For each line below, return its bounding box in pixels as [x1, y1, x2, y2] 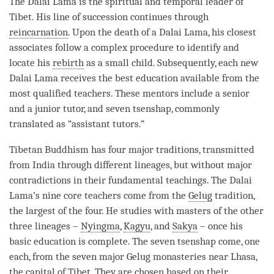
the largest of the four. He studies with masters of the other [9, 204, 264, 217]
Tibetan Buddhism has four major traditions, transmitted [9, 143, 254, 155]
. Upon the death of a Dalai [68, 26, 184, 38]
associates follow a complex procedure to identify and [9, 41, 239, 53]
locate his [9, 56, 53, 68]
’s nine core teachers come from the [33, 189, 188, 201]
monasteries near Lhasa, [150, 250, 257, 262]
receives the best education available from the [58, 72, 259, 84]
